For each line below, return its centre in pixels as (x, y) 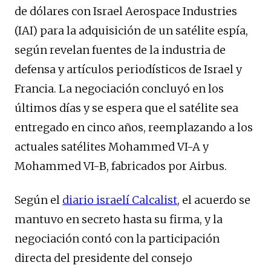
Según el (38, 200)
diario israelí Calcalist (120, 200)
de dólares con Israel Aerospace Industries (126, 11)
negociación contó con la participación (117, 239)
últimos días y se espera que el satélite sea (126, 108)
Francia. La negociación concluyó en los (119, 89)
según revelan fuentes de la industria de (120, 50)
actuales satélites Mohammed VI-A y (112, 147)
